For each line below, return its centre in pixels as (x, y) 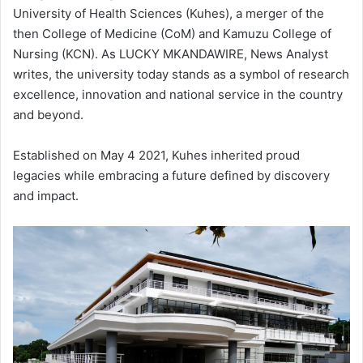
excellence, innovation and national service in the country (178, 94)
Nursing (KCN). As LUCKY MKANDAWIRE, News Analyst (171, 53)
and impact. (46, 195)
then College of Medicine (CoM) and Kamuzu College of (172, 33)
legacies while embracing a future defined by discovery (171, 175)
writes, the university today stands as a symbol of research (181, 74)
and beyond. (48, 114)
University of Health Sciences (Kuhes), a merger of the (169, 13)
